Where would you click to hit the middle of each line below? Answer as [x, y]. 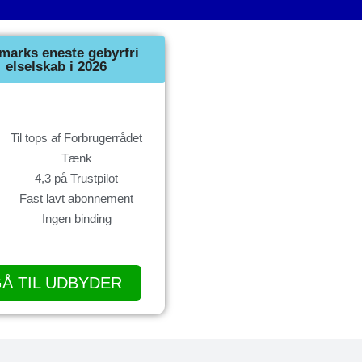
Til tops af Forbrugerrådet [76, 137]
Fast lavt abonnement [76, 198]
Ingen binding [76, 218]
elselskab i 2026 [56, 66]
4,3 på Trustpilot [76, 178]
